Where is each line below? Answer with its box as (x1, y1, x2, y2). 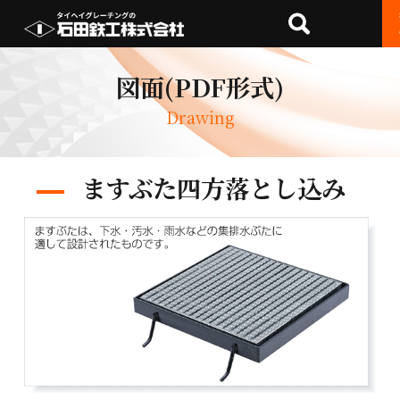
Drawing (165, 104, 235, 129)
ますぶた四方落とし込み (75, 170, 346, 206)
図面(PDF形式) (116, 68, 284, 104)
